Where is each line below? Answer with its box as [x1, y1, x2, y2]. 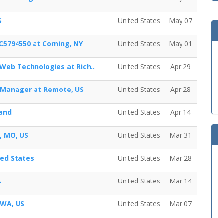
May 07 [169, 16, 192, 25]
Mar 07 [169, 199, 192, 208]
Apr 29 [170, 62, 191, 71]
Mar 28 [169, 153, 192, 163]
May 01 [169, 39, 192, 48]
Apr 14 [170, 108, 191, 117]
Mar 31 [169, 130, 192, 140]
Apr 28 [170, 85, 191, 94]
